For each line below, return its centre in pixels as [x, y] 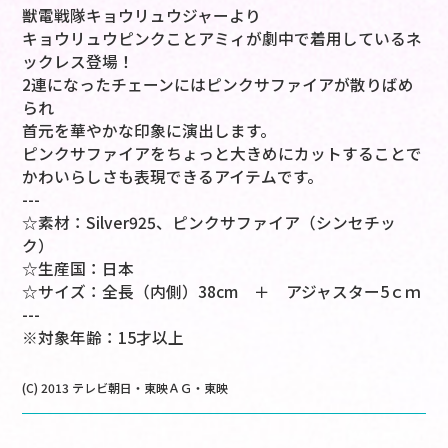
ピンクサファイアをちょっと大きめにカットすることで [222, 154]
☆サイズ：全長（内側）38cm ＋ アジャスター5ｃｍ [222, 292]
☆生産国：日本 [78, 269]
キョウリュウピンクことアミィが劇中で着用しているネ [222, 39]
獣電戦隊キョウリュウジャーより [142, 16]
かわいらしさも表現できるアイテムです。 [173, 177]
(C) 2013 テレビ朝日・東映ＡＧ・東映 [125, 388]
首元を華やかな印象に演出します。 [149, 131]
